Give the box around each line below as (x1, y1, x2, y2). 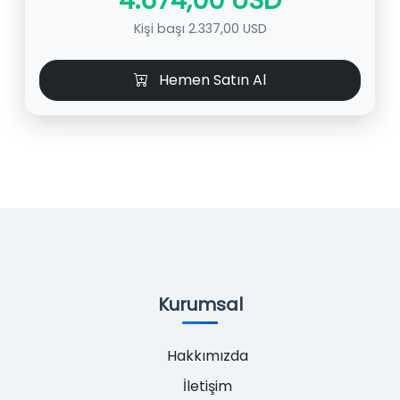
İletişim (182, 376, 232, 396)
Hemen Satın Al (159, 69, 266, 90)
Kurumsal (157, 292, 243, 317)
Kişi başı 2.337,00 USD (133, 19, 267, 37)
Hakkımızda (166, 346, 248, 366)
